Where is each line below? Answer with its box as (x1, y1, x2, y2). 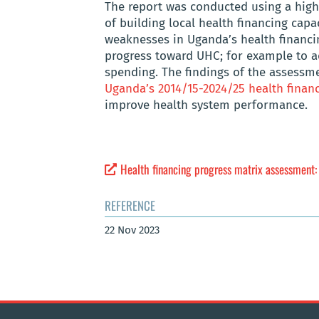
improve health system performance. (105, 98, 308, 113)
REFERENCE (105, 197, 155, 215)
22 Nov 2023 (105, 224, 159, 237)
